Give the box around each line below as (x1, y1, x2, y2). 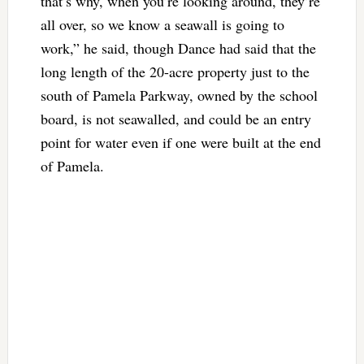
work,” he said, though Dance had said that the (40, 37, 316, 58)
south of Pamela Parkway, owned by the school (40, 84, 318, 105)
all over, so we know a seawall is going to (40, 14, 284, 34)
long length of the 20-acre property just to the (40, 61, 310, 81)
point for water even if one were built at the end (40, 132, 321, 152)
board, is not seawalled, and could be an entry (40, 108, 311, 128)
